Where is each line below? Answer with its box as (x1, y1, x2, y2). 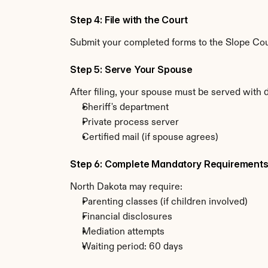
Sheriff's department (82, 103, 169, 112)
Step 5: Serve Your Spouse (70, 63, 193, 75)
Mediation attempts (82, 227, 165, 237)
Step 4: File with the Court (70, 14, 188, 26)
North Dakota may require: (70, 182, 182, 192)
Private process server (82, 118, 179, 127)
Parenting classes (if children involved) (82, 197, 248, 207)
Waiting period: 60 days (82, 242, 183, 252)
